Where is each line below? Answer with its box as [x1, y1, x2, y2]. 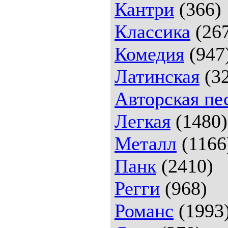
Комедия [115, 43, 184, 65]
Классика [115, 20, 190, 42]
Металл [115, 132, 177, 154]
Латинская [115, 65, 199, 87]
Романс [115, 199, 174, 221]
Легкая [115, 110, 170, 132]
